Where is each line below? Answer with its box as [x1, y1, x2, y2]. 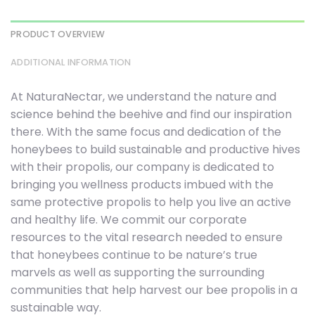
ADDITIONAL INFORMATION [11, 56, 131, 68]
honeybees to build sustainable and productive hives [11, 141, 300, 157]
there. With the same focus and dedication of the [11, 123, 281, 140]
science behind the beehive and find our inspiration [11, 105, 292, 122]
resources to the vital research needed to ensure [11, 229, 283, 245]
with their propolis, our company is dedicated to [11, 158, 274, 175]
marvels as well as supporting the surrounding [11, 264, 264, 281]
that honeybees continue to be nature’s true [11, 246, 257, 263]
